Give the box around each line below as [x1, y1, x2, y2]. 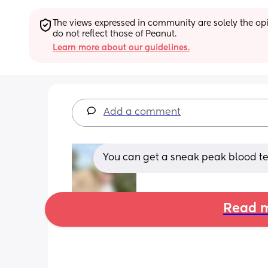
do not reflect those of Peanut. [53, 29, 176, 38]
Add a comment [103, 107, 181, 117]
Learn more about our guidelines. [53, 43, 190, 52]
